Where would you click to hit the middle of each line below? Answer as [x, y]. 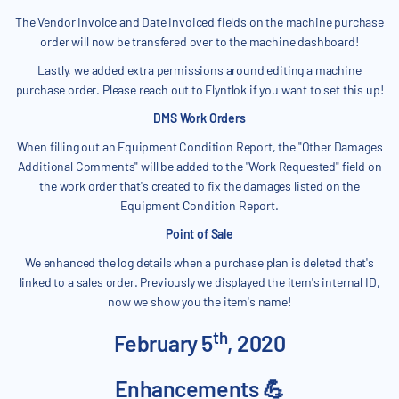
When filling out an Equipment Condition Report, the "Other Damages [199, 147]
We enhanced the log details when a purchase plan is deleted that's [199, 263]
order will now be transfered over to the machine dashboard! [199, 42]
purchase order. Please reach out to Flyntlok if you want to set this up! [199, 90]
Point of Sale [199, 234]
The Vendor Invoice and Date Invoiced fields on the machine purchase [199, 22]
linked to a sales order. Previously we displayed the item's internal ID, [199, 282]
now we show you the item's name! [199, 302]
